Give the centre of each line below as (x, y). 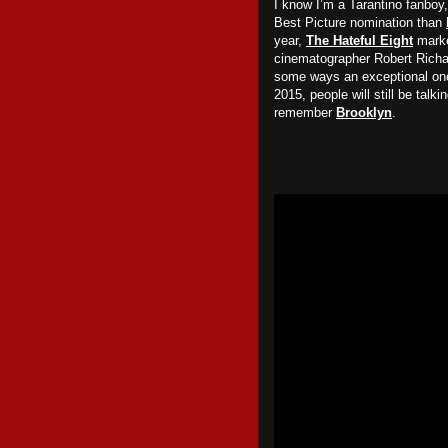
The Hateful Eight (359, 40)
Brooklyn (364, 112)
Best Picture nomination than (360, 22)
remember (305, 112)
